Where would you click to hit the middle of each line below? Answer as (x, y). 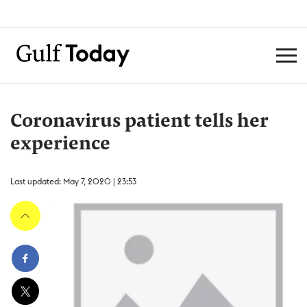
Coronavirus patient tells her (139, 122)
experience (60, 145)
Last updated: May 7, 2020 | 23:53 (73, 181)
